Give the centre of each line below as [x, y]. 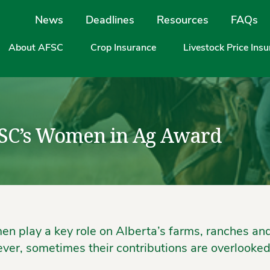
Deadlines [110, 21]
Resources [183, 21]
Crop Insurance [123, 48]
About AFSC [36, 48]
